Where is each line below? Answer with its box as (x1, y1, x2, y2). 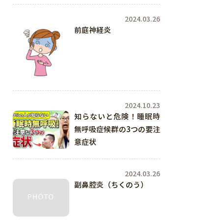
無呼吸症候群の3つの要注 (74, 124, 160, 134)
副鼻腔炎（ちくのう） (74, 180, 148, 190)
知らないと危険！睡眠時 (74, 111, 160, 121)
